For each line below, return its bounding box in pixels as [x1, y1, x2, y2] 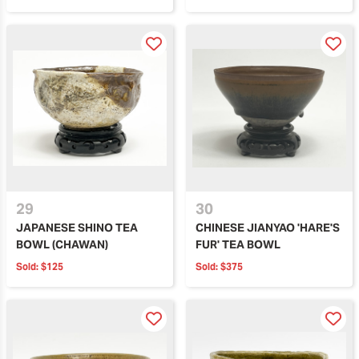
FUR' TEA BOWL [196, 236, 280, 252]
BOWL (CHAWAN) [16, 236, 108, 252]
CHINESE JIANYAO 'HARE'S [196, 220, 340, 235]
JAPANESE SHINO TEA [16, 220, 138, 235]
